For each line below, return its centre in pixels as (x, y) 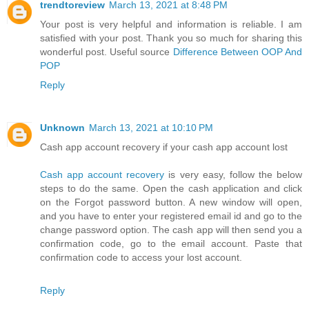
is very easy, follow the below (236, 174)
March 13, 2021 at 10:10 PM (151, 127)
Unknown (62, 127)
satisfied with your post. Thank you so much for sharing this (171, 38)
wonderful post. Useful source (107, 51)
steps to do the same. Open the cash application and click (171, 188)
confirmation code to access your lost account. (141, 257)
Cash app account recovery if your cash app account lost (164, 147)
